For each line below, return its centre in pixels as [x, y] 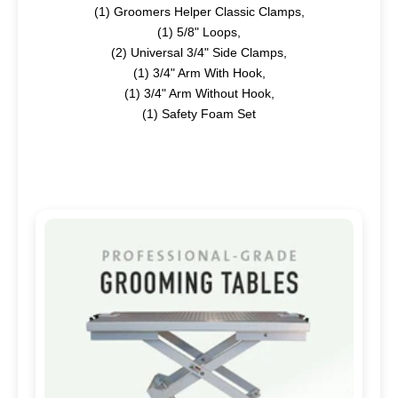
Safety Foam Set [207, 114]
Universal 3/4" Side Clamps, [207, 53]
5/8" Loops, [207, 32]
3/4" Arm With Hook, [207, 73]
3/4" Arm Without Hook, [207, 94]
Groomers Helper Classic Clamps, [207, 12]
